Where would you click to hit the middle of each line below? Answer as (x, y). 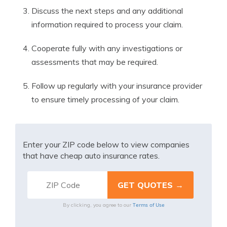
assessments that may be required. (95, 62)
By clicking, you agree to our (98, 205)
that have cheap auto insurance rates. (91, 156)
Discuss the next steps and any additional (107, 11)
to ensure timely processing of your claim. (105, 99)
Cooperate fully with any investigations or (107, 48)
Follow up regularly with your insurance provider (117, 86)
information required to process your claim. (107, 24)
